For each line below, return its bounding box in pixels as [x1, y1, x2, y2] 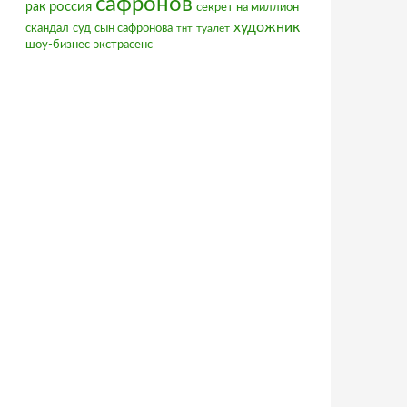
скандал [25, 23, 69, 35]
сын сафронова [94, 23, 173, 35]
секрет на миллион [196, 2, 299, 14]
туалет [196, 23, 230, 34]
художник [233, 20, 300, 35]
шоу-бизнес [25, 39, 90, 51]
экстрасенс [94, 39, 153, 51]
